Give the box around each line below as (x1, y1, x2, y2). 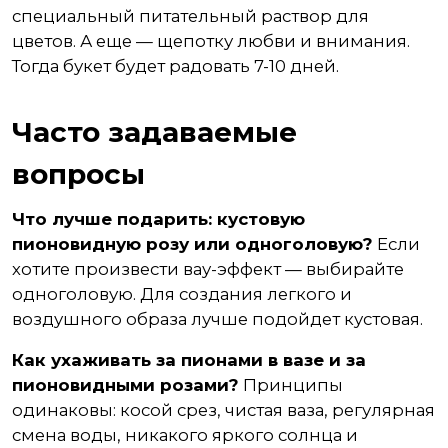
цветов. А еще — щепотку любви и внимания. (12, 31, 410, 51)
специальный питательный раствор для (12, 6, 369, 26)
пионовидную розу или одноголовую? (12, 234, 373, 254)
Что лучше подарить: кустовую (12, 209, 305, 229)
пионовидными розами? (12, 375, 239, 395)
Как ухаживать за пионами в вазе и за (12, 350, 366, 370)
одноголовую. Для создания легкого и (12, 284, 352, 304)
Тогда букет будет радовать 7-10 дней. (12, 56, 339, 76)
